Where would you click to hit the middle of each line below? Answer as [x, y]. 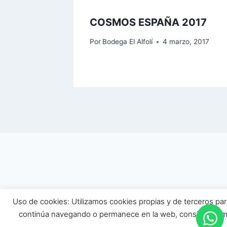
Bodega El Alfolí [128, 42]
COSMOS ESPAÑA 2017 [148, 22]
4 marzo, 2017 [186, 42]
